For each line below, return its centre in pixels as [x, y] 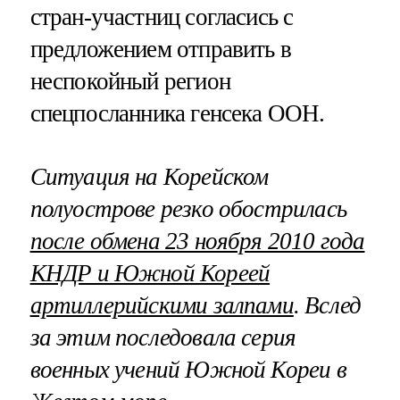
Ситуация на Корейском [149, 177]
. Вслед [327, 306]
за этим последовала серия [163, 338]
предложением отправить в [161, 49]
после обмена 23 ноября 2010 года [197, 242]
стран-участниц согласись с [162, 17]
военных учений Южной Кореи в [188, 370]
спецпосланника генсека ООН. [177, 113]
